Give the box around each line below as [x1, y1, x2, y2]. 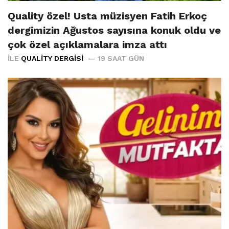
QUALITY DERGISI [21, 54, 83, 62]
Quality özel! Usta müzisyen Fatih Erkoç [8, 9, 207, 22]
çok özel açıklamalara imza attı [8, 38, 167, 51]
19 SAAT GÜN [98, 54, 144, 62]
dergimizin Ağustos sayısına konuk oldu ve [8, 24, 221, 36]
